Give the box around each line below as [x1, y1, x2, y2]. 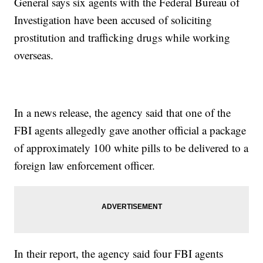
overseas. [14, 48, 54, 63]
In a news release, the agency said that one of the [14, 105, 231, 120]
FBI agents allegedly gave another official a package [14, 123, 247, 138]
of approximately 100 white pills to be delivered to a [14, 140, 249, 156]
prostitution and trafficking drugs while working [14, 30, 231, 45]
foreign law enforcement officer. [14, 158, 156, 173]
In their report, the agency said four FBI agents [14, 246, 224, 261]
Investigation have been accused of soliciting [14, 12, 213, 28]
